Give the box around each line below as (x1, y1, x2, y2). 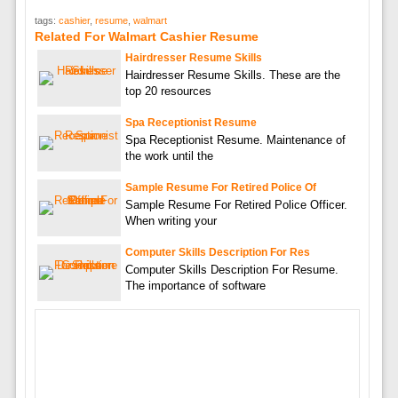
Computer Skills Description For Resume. (124, 262, 338, 276)
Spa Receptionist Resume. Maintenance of (124, 132, 346, 147)
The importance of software (124, 278, 266, 292)
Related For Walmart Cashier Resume (34, 28, 259, 44)
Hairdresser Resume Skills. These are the (124, 68, 340, 82)
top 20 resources (124, 84, 211, 98)
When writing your (124, 213, 217, 227)
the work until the (124, 148, 213, 163)
